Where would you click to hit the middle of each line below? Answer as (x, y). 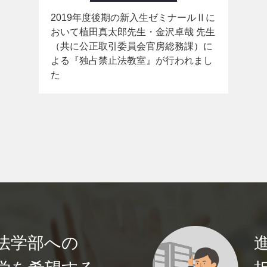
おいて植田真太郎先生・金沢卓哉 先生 (133, 32)
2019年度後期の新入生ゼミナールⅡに (133, 18)
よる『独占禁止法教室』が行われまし (132, 60)
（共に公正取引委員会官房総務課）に (132, 46)
